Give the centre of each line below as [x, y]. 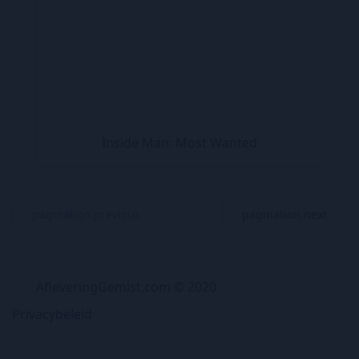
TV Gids [275, 344]
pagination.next [284, 214]
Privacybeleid [52, 314]
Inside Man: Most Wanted [179, 143]
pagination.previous [86, 214]
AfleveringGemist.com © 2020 [126, 287]
